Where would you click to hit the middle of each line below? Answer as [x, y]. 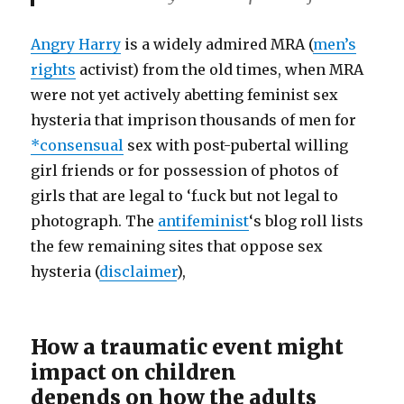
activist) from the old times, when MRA [220, 69]
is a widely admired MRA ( [217, 44]
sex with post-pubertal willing [236, 145]
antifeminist [204, 221]
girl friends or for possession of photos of [185, 170]
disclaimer [138, 271]
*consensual [78, 145]
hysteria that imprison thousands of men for [194, 120]
